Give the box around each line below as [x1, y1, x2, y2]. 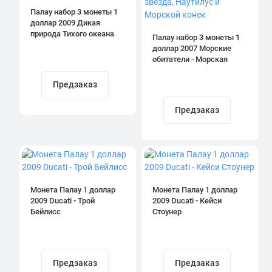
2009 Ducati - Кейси [152, 196, 222, 206]
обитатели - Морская [152, 54, 228, 64]
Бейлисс [30, 207, 61, 217]
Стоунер [152, 207, 182, 217]
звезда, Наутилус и [152, 65, 222, 75]
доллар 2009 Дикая [30, 18, 100, 27]
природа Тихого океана [30, 29, 114, 38]
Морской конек [152, 76, 208, 86]
